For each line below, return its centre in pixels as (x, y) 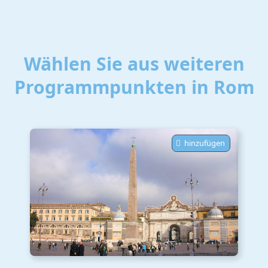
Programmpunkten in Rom (134, 87)
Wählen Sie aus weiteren (134, 64)
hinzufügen (205, 143)
